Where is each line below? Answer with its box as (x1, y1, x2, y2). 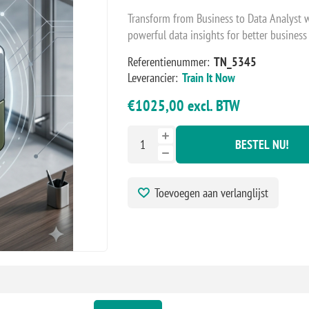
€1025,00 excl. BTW (127, 96, 240, 115)
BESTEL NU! (235, 137, 289, 152)
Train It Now (181, 70, 235, 86)
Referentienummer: (127, 54, 210, 70)
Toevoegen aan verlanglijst (154, 185, 268, 201)
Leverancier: (127, 70, 178, 86)
